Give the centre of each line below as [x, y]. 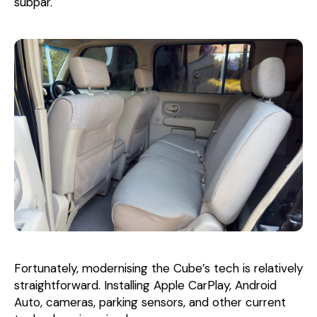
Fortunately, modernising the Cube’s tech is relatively [158, 269]
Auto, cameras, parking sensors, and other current [150, 302]
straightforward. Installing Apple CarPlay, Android [145, 286]
